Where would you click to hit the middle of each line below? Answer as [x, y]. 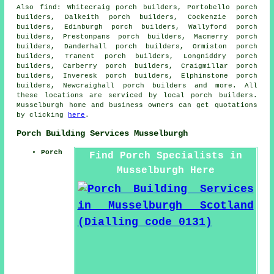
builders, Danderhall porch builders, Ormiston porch [137, 47]
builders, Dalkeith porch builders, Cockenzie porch [137, 17]
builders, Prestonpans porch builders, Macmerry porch [137, 37]
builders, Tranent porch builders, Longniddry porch [137, 57]
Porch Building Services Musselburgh [102, 133]
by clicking [43, 115]
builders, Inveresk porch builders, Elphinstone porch [137, 76]
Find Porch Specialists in [165, 156]
